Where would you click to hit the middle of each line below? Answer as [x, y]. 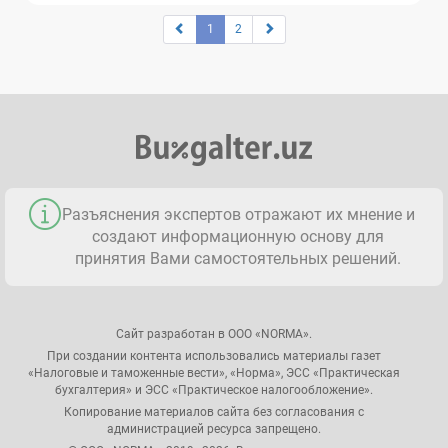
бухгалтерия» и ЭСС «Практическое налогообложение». [214, 389]
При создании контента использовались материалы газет [214, 355]
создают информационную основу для [238, 236]
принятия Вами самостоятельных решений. [238, 258]
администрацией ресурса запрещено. [214, 428]
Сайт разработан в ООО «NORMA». [214, 333]
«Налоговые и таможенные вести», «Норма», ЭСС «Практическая [214, 372]
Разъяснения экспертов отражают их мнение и [238, 214]
